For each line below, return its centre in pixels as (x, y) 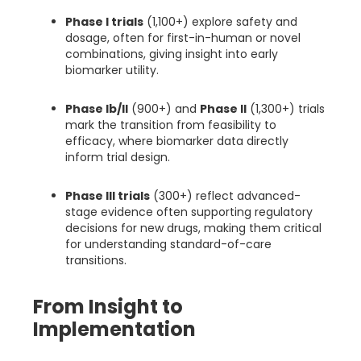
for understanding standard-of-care (168, 245)
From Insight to (108, 307)
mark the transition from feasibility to (171, 125)
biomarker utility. (112, 71)
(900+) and (164, 109)
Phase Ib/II (97, 109)
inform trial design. (118, 158)
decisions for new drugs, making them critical (193, 228)
